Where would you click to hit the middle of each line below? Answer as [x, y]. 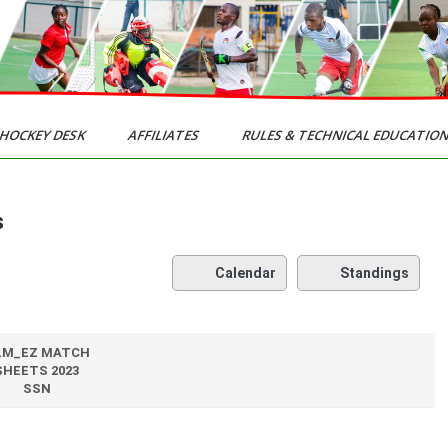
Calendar [245, 273]
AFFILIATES [164, 135]
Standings [374, 273]
